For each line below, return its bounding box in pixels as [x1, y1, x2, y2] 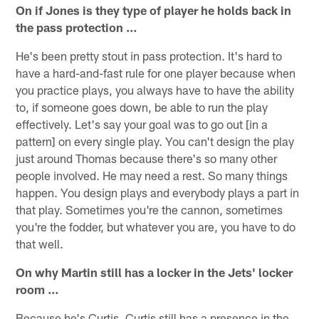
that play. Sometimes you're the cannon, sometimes [16, 202, 283, 216]
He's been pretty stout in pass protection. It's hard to [16, 48, 283, 63]
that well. [16, 236, 64, 251]
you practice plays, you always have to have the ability [16, 82, 295, 97]
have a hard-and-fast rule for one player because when [16, 65, 296, 80]
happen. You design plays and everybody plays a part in [16, 184, 300, 199]
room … [16, 281, 60, 296]
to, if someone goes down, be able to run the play [16, 99, 268, 114]
